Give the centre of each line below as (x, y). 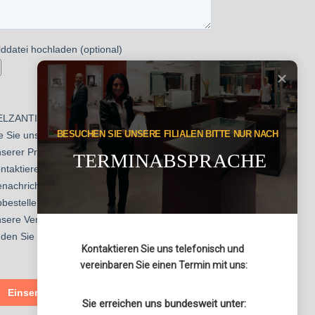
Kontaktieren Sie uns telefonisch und (164, 249)
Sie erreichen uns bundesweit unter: (164, 303)
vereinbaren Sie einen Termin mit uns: (164, 265)
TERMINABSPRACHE (170, 161)
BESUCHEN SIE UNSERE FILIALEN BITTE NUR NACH (167, 134)
